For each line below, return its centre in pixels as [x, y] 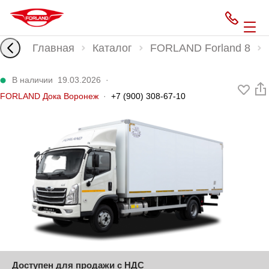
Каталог [112, 48]
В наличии [32, 80]
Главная [53, 48]
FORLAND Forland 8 [200, 48]
